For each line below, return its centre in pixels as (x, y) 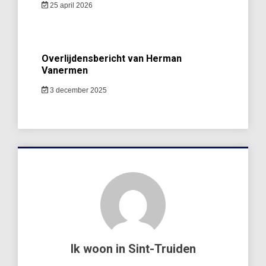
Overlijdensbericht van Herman (112, 58)
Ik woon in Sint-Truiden (133, 248)
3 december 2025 (77, 90)
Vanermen (65, 70)
